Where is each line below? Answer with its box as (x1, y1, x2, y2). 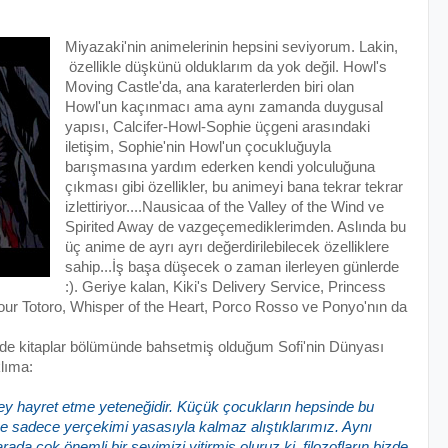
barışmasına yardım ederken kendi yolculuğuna (64, 158, 375, 175)
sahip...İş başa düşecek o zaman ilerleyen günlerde (64, 258, 399, 275)
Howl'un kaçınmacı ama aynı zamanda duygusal (64, 98, 383, 115)
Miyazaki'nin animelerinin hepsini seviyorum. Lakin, (64, 38, 398, 55)
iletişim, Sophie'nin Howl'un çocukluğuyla (64, 138, 331, 155)
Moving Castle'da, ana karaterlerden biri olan (64, 78, 354, 95)
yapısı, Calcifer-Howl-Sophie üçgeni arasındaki (64, 118, 370, 135)
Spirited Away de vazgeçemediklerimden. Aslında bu (64, 218, 406, 235)
